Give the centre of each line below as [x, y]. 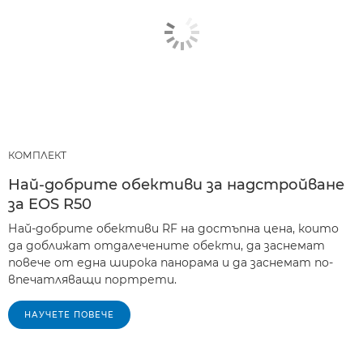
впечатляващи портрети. [92, 279]
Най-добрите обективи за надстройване [176, 184]
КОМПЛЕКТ [37, 155]
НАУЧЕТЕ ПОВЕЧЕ [69, 314]
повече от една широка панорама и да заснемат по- [171, 262]
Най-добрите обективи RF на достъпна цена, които [173, 228]
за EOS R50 [50, 204]
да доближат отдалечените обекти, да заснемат [167, 245]
